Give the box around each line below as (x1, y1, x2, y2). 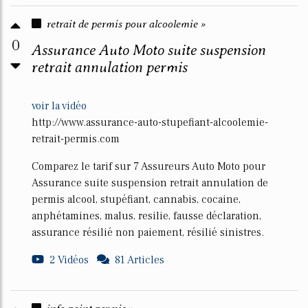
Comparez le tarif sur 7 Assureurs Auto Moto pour (32, 159, 265, 173)
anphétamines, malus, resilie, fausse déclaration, (32, 209, 261, 223)
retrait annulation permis (32, 58, 188, 76)
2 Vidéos (49, 253, 89, 267)
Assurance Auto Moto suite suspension (32, 41, 266, 58)
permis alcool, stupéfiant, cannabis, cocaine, (32, 192, 241, 206)
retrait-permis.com (32, 132, 120, 146)
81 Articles (115, 253, 164, 267)
